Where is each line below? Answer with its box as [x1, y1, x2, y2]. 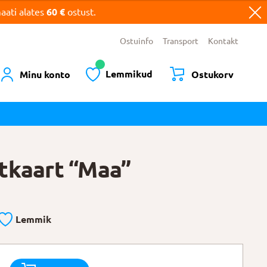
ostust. [67, 7, 96, 17]
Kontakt [207, 36, 238, 46]
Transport [162, 36, 198, 46]
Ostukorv [191, 69, 234, 80]
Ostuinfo [119, 36, 153, 46]
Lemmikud [105, 68, 153, 79]
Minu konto [19, 69, 70, 80]
